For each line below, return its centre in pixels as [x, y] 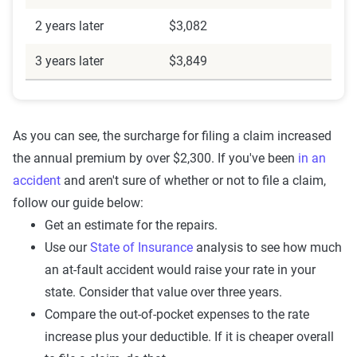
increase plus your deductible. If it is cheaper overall [189, 336]
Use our [67, 247]
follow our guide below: [78, 202]
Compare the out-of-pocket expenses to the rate [177, 314]
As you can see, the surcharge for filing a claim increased [172, 135]
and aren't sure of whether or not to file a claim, [193, 180]
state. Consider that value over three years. [163, 292]
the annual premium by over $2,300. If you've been [155, 158]
